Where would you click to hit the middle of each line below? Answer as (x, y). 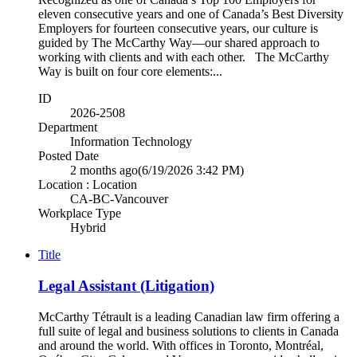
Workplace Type (80, 214)
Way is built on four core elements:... (130, 72)
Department (68, 127)
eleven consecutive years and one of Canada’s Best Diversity (191, 14)
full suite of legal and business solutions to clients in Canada (188, 331)
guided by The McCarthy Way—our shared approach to (179, 43)
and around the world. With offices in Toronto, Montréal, (181, 345)
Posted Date (69, 156)
